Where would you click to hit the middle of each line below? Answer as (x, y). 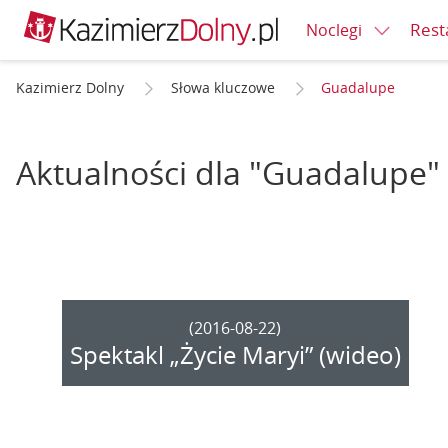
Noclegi (334, 29)
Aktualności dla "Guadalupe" (228, 172)
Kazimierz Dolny (70, 87)
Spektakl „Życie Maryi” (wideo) (235, 355)
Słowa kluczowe (222, 87)
